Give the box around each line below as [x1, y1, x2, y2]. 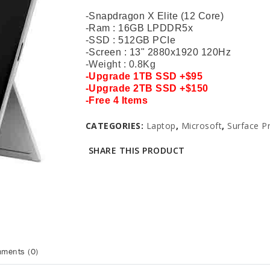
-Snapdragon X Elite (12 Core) [85, 11, 224, 21]
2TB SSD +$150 [133, 83, 209, 93]
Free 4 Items [89, 95, 148, 105]
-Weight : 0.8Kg [85, 59, 155, 69]
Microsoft [181, 120, 222, 131]
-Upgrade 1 [85, 71, 139, 81]
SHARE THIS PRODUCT [88, 145, 185, 156]
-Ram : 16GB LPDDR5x [85, 23, 193, 33]
